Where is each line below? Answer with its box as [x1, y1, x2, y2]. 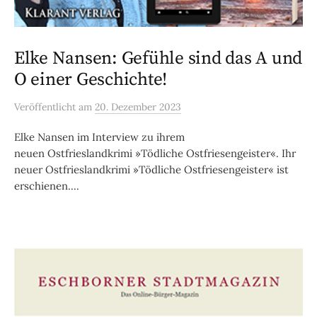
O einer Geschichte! [14, 69, 168, 91]
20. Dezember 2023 [95, 100, 181, 114]
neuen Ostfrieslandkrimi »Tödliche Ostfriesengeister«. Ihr [14, 146, 296, 161]
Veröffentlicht [14, 100, 79, 114]
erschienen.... [14, 179, 79, 193]
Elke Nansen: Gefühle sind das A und [14, 47, 303, 70]
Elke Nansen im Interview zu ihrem [14, 130, 185, 144]
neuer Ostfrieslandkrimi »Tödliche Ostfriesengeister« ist [14, 163, 289, 177]
